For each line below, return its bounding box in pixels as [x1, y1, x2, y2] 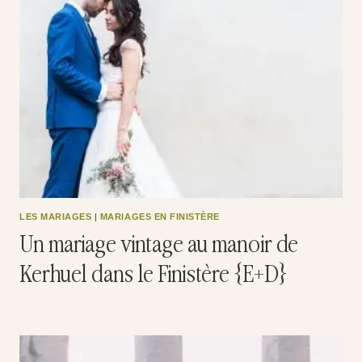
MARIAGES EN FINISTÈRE [99, 211, 220, 221]
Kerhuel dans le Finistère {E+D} [19, 263, 288, 289]
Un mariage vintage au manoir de [19, 234, 298, 259]
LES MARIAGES [19, 211, 92, 221]
